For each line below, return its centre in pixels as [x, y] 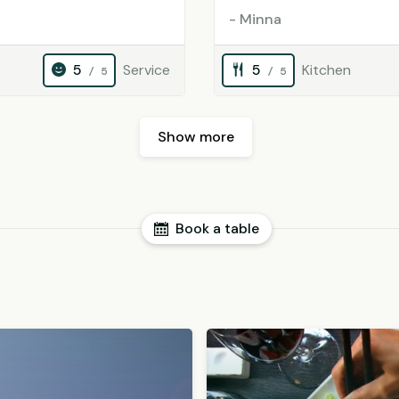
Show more [196, 137]
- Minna [255, 19]
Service [147, 70]
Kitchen [326, 70]
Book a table [217, 228]
